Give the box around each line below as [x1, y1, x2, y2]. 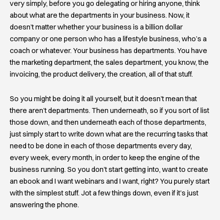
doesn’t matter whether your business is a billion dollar [10, 23, 183, 32]
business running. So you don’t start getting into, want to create [10, 165, 208, 174]
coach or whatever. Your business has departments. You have [10, 46, 207, 55]
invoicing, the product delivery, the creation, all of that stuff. [10, 70, 193, 79]
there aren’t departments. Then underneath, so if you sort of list [10, 106, 209, 115]
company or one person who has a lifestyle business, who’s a [10, 34, 207, 44]
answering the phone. [10, 200, 79, 209]
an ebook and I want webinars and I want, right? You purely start [10, 176, 210, 186]
